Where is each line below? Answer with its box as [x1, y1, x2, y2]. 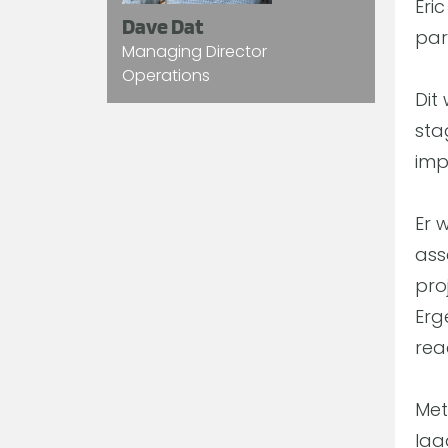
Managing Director [122, 40, 267, 64]
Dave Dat [122, 13, 203, 40]
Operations [122, 64, 214, 88]
